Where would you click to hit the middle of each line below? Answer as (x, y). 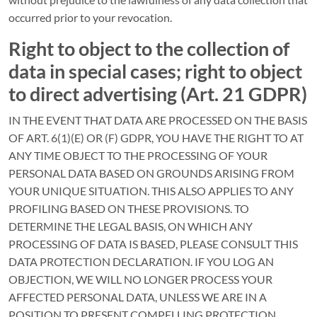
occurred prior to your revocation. (90, 17)
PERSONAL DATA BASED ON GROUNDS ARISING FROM (151, 173)
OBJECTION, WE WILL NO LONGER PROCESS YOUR (140, 279)
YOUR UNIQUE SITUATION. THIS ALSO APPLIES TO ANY (151, 191)
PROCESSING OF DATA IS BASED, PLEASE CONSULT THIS (153, 244)
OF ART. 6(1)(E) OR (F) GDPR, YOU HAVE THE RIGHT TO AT (156, 138)
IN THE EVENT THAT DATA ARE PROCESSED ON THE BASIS (158, 120)
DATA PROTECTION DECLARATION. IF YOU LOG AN (141, 261)
